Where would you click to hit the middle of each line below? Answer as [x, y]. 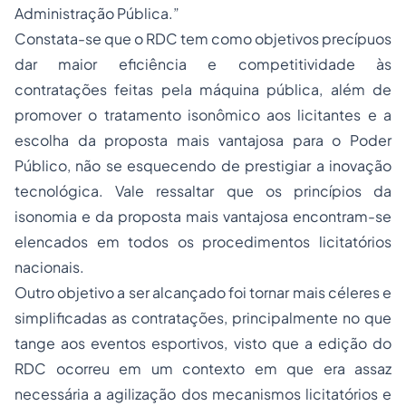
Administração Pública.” [97, 13]
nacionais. [49, 267]
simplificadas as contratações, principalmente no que [203, 318]
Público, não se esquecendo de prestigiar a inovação [203, 165]
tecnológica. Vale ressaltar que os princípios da [203, 191]
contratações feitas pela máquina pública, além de [203, 89]
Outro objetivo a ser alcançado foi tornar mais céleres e [203, 292]
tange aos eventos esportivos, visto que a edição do [203, 343]
